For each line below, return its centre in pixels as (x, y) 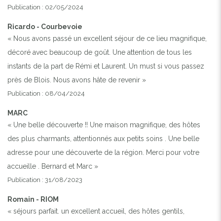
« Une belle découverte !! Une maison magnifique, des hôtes (104, 125)
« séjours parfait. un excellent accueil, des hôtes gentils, (96, 211)
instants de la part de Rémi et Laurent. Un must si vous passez (106, 66)
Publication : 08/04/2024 (46, 93)
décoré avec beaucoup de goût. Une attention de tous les (100, 52)
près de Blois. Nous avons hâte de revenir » (77, 80)
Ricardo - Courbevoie (45, 26)
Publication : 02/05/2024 (45, 7)
